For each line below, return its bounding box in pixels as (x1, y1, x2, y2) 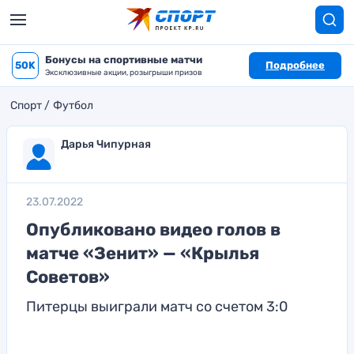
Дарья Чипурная (61, 137, 151, 151)
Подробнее (265, 59, 325, 71)
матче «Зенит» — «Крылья (26, 243, 259, 264)
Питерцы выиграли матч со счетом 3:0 (26, 298, 288, 315)
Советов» (26, 266, 110, 288)
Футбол (53, 99, 93, 112)
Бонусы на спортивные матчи (45, 54, 202, 66)
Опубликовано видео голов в (26, 219, 281, 240)
